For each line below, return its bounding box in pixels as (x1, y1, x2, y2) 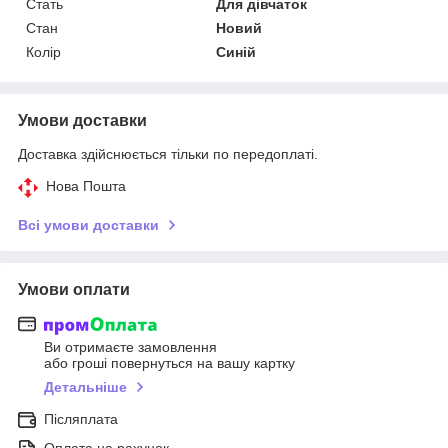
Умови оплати (18, 280, 130, 298)
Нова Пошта (46, 177, 126, 194)
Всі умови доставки (18, 216, 159, 233)
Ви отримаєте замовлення (44, 339, 217, 356)
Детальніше (44, 379, 127, 396)
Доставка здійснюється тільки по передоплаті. (18, 145, 318, 162)
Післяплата (44, 411, 118, 428)
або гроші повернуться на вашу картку (44, 355, 295, 372)
